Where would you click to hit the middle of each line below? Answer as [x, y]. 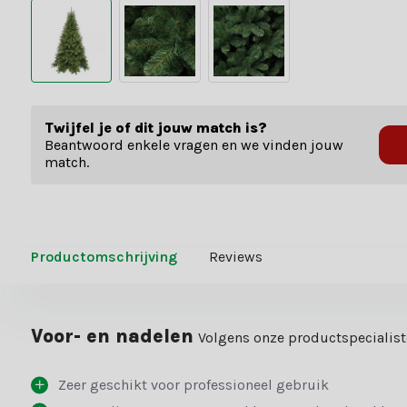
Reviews [235, 257]
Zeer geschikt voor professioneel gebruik [193, 385]
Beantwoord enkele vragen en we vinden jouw [194, 145]
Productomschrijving [104, 257]
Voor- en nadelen [112, 337]
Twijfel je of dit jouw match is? [155, 128]
